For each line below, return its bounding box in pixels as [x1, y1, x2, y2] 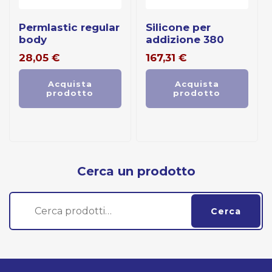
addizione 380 [146, 33, 224, 46]
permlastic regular [19, 21, 26, 34]
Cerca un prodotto [76, 164, 195, 178]
